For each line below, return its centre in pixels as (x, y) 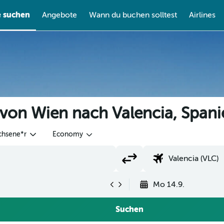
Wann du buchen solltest (133, 15)
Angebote (59, 15)
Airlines (202, 15)
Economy (67, 134)
